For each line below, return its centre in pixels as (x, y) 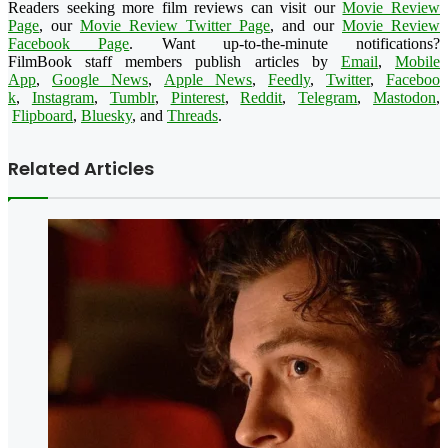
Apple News (208, 79)
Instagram (62, 97)
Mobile (418, 61)
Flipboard (42, 115)
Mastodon (405, 97)
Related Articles (81, 168)
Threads (192, 115)
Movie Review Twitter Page (175, 25)
